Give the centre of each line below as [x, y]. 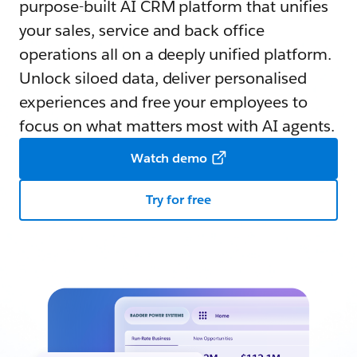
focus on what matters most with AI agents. [177, 126]
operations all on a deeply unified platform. [175, 54]
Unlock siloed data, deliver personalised [163, 78]
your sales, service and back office [142, 30]
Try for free [178, 200]
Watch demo [169, 158]
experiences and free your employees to [164, 102]
